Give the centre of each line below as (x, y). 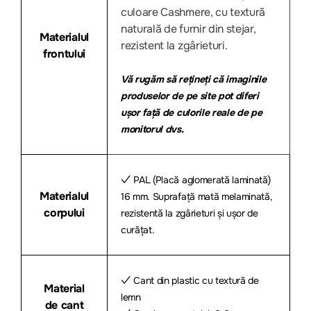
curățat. (138, 229)
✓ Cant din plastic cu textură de (190, 280)
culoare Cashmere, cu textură (193, 12)
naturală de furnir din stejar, (188, 28)
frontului (64, 53)
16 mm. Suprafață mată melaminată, (197, 196)
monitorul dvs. (152, 129)
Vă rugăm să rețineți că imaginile (194, 79)
